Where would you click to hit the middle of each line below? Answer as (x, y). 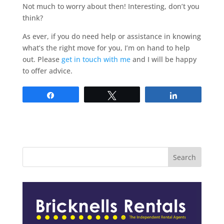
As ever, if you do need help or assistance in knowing (111, 36)
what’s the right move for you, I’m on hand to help (106, 48)
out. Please (42, 59)
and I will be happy (163, 59)
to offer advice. (47, 71)
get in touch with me (96, 59)
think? (32, 18)
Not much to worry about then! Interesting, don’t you (111, 6)
